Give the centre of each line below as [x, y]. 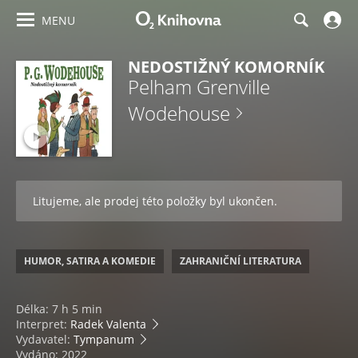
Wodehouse [179, 113]
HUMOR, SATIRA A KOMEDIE [90, 261]
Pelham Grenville [199, 87]
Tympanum [104, 339]
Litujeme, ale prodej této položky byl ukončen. [155, 201]
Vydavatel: [45, 339]
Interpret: [43, 324]
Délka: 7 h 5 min [59, 309]
